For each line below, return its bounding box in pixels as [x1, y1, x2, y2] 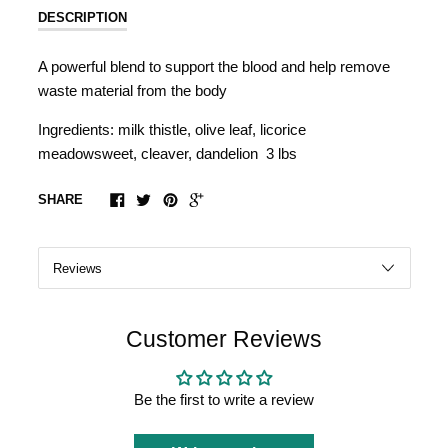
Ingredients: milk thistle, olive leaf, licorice [37, 120, 310, 138]
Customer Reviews [126, 326, 322, 352]
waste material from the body [37, 81, 227, 99]
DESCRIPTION [37, 10, 127, 26]
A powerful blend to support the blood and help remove [37, 57, 390, 75]
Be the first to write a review [134, 390, 314, 408]
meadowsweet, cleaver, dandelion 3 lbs [37, 144, 297, 162]
